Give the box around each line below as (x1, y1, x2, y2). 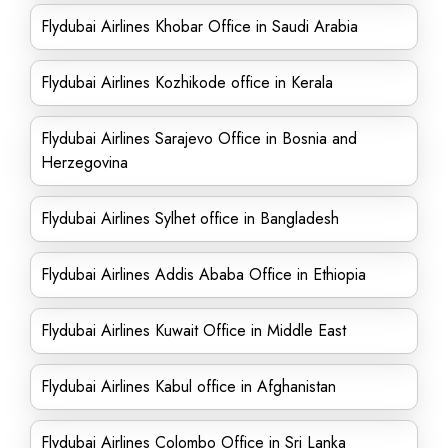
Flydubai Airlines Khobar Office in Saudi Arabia (41, 15, 358, 38)
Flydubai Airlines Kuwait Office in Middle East (41, 319, 346, 342)
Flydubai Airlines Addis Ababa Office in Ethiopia (41, 263, 366, 286)
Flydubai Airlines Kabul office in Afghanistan (41, 375, 336, 398)
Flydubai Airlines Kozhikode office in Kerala (41, 71, 333, 94)
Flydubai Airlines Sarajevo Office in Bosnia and (41, 127, 357, 150)
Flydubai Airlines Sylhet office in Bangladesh (41, 207, 339, 230)
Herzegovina (41, 151, 128, 174)
